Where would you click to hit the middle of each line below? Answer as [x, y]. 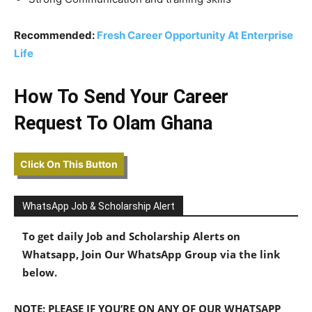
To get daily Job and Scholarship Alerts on [131, 236]
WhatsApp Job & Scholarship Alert [99, 206]
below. [40, 272]
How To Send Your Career [121, 96]
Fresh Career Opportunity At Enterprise [195, 35]
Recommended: [55, 35]
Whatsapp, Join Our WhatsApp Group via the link [151, 254]
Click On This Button [69, 164]
